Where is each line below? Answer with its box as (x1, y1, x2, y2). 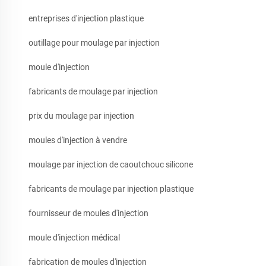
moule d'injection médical (28, 232, 120, 242)
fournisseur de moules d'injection (28, 208, 148, 218)
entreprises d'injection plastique (28, 13, 144, 23)
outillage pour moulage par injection (28, 37, 160, 47)
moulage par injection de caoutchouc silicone (28, 159, 193, 169)
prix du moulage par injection (28, 110, 134, 121)
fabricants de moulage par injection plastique (28, 183, 194, 194)
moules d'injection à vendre (28, 135, 127, 145)
